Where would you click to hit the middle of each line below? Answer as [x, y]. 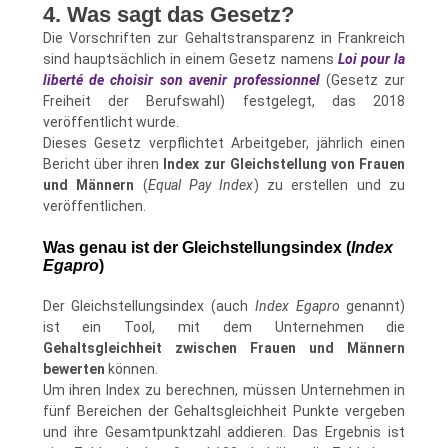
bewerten [73, 368]
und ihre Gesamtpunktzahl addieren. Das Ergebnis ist [224, 431]
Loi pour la [371, 59]
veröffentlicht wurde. [110, 122]
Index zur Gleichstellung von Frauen [284, 164]
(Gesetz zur [362, 80]
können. [131, 368]
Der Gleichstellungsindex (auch [148, 305]
